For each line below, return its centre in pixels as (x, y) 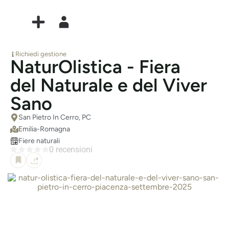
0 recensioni (71, 150)
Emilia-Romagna (44, 129)
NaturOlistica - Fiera (95, 67)
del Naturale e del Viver (109, 85)
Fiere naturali (39, 141)
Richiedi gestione (41, 54)
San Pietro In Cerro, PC (55, 117)
